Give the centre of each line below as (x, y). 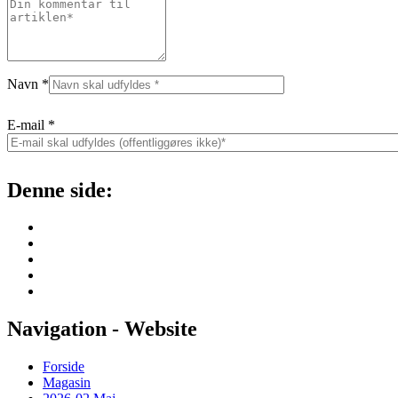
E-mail (28, 124)
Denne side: (60, 190)
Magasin (67, 383)
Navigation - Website (102, 329)
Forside (64, 367)
